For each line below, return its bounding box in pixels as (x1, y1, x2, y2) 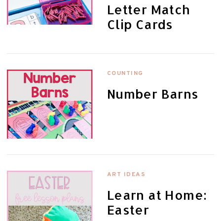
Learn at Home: (107, 187, 207, 203)
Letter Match (107, 1, 190, 18)
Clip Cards (107, 16, 173, 33)
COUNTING (107, 70, 144, 78)
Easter (107, 202, 149, 218)
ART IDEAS (107, 171, 146, 179)
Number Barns (107, 86, 199, 102)
